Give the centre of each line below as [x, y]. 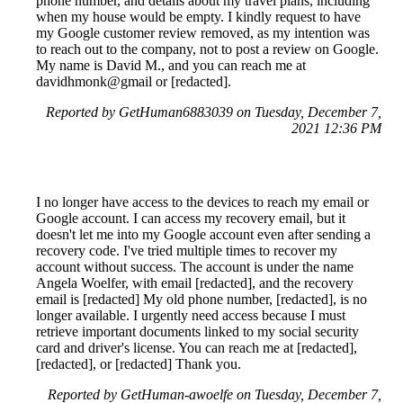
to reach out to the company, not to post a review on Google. [207, 49]
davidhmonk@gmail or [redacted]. [134, 81]
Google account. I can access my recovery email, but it [191, 218]
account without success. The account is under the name [195, 266]
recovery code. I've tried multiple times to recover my [187, 250]
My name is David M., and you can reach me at [171, 65]
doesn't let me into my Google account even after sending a [203, 234]
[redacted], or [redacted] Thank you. [139, 363]
